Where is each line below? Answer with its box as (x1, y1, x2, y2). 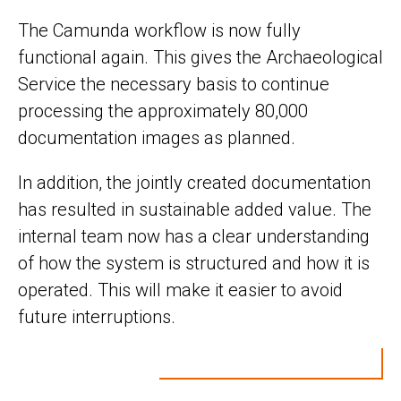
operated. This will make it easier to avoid (18, 278, 343, 301)
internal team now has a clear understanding (18, 225, 370, 247)
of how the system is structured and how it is (18, 252, 370, 274)
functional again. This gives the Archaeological (18, 46, 383, 68)
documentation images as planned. (18, 126, 295, 149)
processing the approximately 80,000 (18, 99, 308, 122)
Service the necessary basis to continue (18, 73, 329, 95)
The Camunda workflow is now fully (18, 19, 301, 41)
